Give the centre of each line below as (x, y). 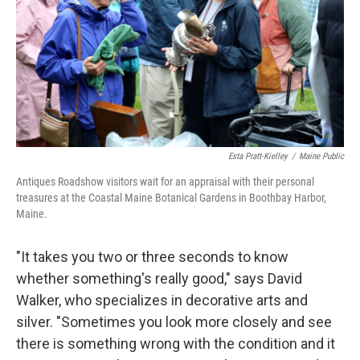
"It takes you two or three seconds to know (152, 257)
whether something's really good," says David (159, 278)
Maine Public (321, 156)
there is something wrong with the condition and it (176, 344)
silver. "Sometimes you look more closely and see (174, 322)
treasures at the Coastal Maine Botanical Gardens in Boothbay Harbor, (171, 198)
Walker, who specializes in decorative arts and (162, 300)
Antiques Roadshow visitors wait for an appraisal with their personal (165, 182)
